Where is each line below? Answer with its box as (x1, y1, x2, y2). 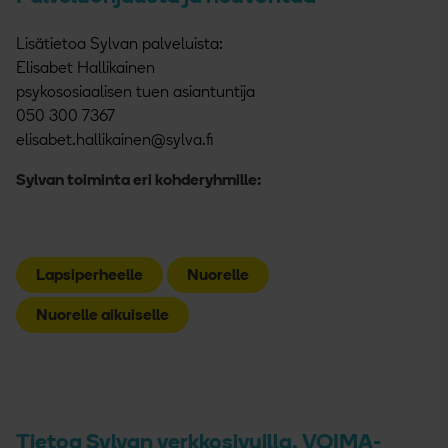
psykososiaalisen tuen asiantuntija (16, 84, 255, 101)
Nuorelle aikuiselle (36, 307, 169, 324)
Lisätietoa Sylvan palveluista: (16, 36, 223, 53)
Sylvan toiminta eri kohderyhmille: (16, 172, 261, 189)
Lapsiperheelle (36, 268, 143, 284)
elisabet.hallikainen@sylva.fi (16, 132, 213, 149)
